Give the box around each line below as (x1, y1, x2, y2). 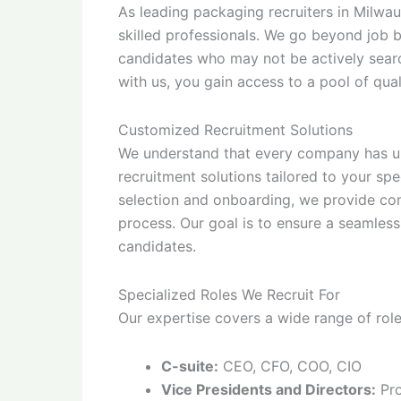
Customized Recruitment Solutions (118, 121, 353, 139)
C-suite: (161, 357, 218, 375)
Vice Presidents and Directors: (161, 380, 376, 398)
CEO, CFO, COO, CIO (218, 357, 362, 375)
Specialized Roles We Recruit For (118, 286, 340, 303)
